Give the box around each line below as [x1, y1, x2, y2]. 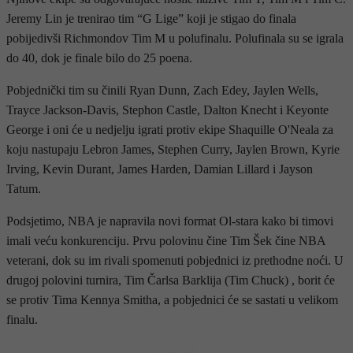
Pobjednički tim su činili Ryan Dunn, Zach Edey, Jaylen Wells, [6, 84, 318, 98]
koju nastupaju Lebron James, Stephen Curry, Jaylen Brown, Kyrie [6, 143, 340, 157]
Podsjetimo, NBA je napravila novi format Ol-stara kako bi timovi [6, 214, 333, 229]
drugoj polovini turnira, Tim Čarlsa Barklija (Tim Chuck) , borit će [6, 273, 335, 288]
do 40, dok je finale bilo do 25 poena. [6, 51, 192, 65]
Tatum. [6, 182, 41, 196]
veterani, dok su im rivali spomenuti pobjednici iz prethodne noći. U [6, 254, 344, 268]
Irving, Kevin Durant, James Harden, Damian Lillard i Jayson [6, 162, 313, 176]
